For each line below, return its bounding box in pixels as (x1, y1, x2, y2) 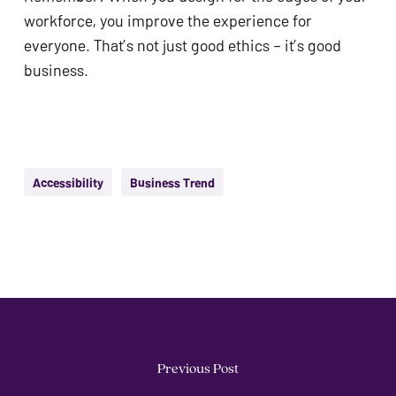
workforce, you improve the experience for (23, 9, 312, 31)
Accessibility (32, 173, 103, 191)
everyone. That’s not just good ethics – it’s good (23, 34, 341, 56)
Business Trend (129, 173, 215, 191)
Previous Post (156, 359, 239, 377)
